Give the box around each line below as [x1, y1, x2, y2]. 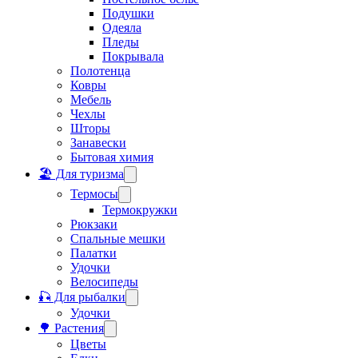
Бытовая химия [70, 150, 153, 165]
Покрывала [102, 50, 164, 64]
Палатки [70, 246, 117, 261]
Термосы [70, 187, 118, 201]
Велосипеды [70, 275, 138, 289]
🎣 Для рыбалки [38, 290, 125, 304]
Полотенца [70, 64, 130, 78]
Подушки [102, 6, 154, 21]
